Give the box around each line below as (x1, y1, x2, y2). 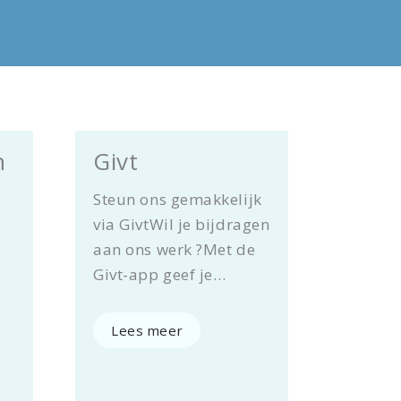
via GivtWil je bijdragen (93, 214, 270, 235)
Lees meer (111, 321, 183, 340)
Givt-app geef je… (93, 264, 226, 286)
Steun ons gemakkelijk (93, 189, 262, 210)
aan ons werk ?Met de (93, 239, 256, 260)
